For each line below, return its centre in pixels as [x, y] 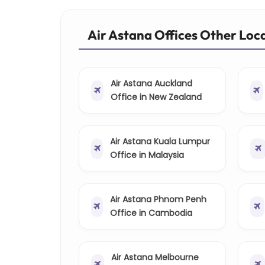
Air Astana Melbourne [155, 258]
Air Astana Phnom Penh [158, 200]
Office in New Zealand [156, 97]
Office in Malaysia [147, 155]
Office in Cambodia [151, 213]
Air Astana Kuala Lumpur [160, 142]
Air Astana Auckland [151, 84]
